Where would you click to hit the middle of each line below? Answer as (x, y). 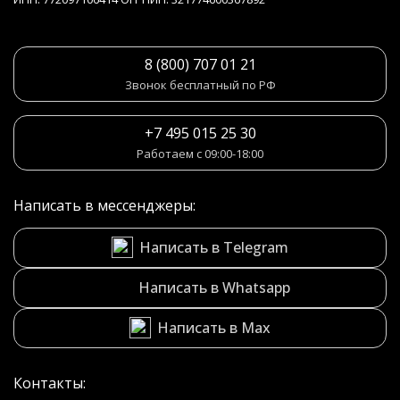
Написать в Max (214, 327)
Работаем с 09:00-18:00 (200, 154)
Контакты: (50, 383)
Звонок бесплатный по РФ (200, 85)
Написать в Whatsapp (214, 287)
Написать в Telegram (214, 247)
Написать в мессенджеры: (104, 205)
